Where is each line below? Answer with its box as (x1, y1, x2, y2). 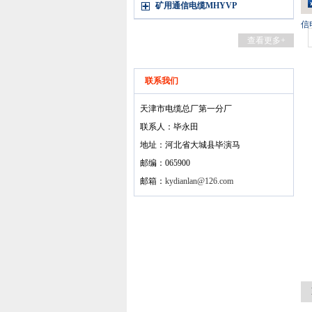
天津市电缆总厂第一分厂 (140, 104, 232, 114)
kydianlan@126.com (165, 176, 233, 186)
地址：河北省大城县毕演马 (140, 140, 240, 150)
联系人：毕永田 (140, 122, 198, 132)
